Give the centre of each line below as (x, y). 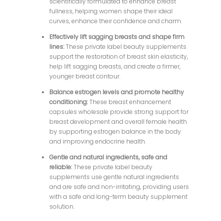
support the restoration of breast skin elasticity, (119, 56)
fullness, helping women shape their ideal (111, 11)
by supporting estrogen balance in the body (115, 131)
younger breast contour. (85, 76)
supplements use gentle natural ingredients (114, 177)
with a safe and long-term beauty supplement (119, 196)
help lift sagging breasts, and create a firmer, (115, 66)
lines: (58, 46)
